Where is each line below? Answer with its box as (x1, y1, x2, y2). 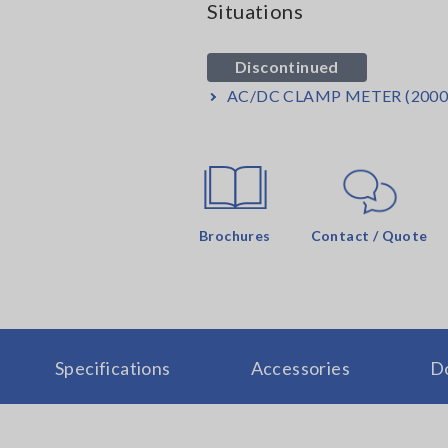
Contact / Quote (310, 226, 428, 244)
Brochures (199, 226, 271, 244)
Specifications (54, 356, 171, 379)
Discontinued (235, 56, 339, 76)
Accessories (250, 356, 350, 379)
